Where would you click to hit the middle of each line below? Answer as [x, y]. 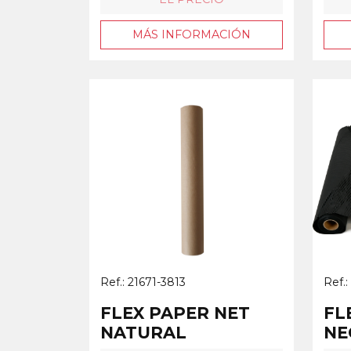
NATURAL [143, 332]
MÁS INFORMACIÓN [192, 34]
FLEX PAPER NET [175, 313]
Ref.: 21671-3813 [143, 282]
